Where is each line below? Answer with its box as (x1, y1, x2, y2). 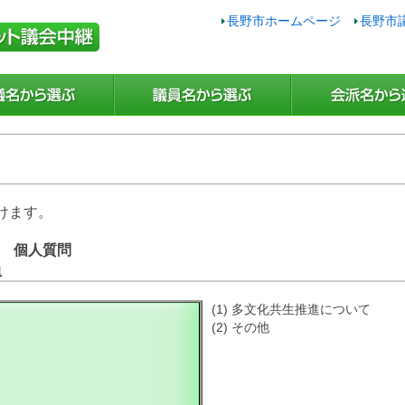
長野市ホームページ (227, 14, 341, 28)
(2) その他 (212, 320, 269, 334)
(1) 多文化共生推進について (212, 302, 371, 316)
